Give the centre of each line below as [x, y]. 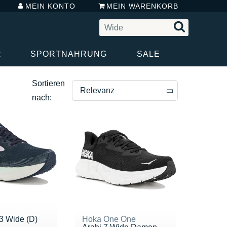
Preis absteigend [110, 133]
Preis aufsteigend [111, 154]
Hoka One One [109, 219]
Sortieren [48, 83]
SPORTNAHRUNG [68, 54]
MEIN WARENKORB [142, 6]
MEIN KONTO [51, 6]
